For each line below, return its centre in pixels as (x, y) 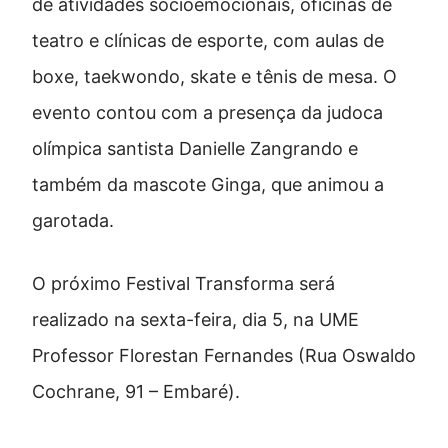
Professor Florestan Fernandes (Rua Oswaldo (224, 356)
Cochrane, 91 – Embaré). (136, 392)
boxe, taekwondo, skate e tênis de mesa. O (214, 77)
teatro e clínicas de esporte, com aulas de (208, 41)
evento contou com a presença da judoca (207, 113)
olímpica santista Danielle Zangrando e (195, 149)
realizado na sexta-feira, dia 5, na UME (195, 320)
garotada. (75, 221)
